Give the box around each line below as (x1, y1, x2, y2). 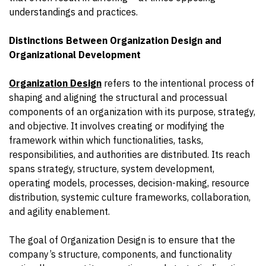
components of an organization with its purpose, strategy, (9, 106, 255, 118)
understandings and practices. (9, 6, 138, 18)
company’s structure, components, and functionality (9, 248, 232, 261)
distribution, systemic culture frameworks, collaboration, (9, 191, 251, 204)
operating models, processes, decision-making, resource (9, 177, 249, 189)
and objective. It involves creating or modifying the (9, 120, 224, 132)
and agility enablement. (9, 205, 110, 218)
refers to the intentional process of (102, 77, 254, 90)
